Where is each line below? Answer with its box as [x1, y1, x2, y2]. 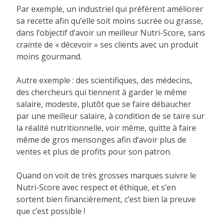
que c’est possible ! [16, 205, 86, 217]
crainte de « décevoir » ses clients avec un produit [16, 39, 199, 50]
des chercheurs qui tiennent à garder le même [16, 86, 187, 98]
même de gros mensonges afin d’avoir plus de [16, 134, 187, 145]
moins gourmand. [16, 51, 82, 62]
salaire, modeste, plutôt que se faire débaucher [16, 98, 192, 110]
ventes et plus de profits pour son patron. [16, 146, 172, 157]
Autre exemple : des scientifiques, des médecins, [16, 74, 193, 86]
